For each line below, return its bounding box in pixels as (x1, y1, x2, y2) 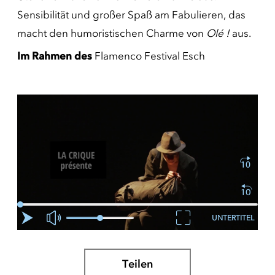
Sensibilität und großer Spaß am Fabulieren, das (17, 9, 246, 21)
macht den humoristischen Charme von (17, 27, 206, 39)
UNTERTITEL (212, 213, 254, 222)
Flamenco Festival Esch (92, 50, 205, 62)
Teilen (122, 257, 153, 271)
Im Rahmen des (17, 50, 92, 62)
